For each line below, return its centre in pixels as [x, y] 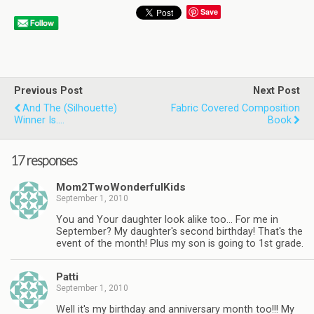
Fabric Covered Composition [235, 108]
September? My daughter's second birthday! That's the [179, 231]
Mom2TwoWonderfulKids [121, 187]
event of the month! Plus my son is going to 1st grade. [180, 243]
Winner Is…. [39, 120]
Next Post [277, 91]
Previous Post [48, 91]
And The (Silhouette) [70, 108]
